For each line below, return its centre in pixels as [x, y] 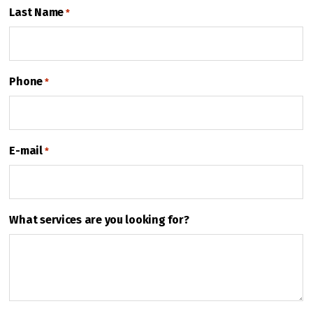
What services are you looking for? [99, 220]
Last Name [37, 13]
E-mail [26, 151]
